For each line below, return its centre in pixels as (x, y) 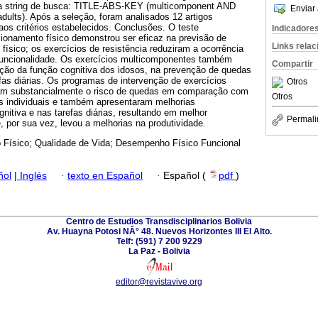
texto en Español (105, 175)
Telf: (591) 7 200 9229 (159, 241)
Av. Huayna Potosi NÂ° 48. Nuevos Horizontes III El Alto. (159, 231)
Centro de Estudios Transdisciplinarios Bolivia (159, 221)
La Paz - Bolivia (159, 251)
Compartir (292, 64)
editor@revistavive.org (159, 281)
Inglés (32, 175)
